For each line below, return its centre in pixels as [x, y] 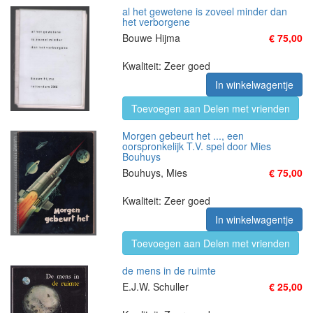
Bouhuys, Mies [155, 173]
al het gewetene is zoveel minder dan [205, 11]
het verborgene [156, 22]
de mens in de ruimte [169, 270]
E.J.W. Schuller [155, 286]
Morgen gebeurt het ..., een [183, 136]
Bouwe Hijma [151, 38]
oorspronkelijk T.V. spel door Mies [197, 146]
